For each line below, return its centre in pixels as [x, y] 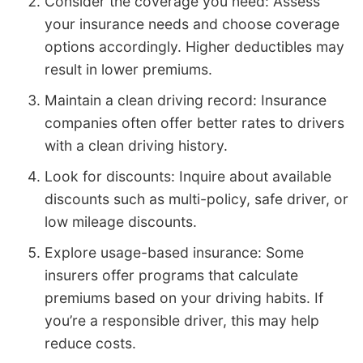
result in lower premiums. [128, 69]
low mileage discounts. [121, 221]
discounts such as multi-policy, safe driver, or [196, 199]
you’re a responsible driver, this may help [182, 320]
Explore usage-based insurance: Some [174, 252]
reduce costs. [90, 343]
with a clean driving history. [136, 145]
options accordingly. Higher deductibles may [194, 46]
